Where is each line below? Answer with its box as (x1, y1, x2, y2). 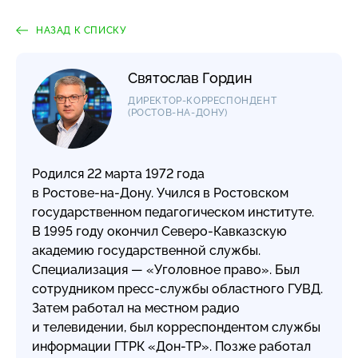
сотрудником (32, 281, 117, 297)
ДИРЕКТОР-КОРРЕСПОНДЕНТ (128, 95, 277, 107)
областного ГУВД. (209, 281, 323, 297)
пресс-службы (117, 281, 209, 297)
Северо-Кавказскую (161, 224, 287, 240)
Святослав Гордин (128, 70, 253, 87)
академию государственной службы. (32, 243, 261, 259)
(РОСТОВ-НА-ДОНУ (128, 107, 225, 119)
